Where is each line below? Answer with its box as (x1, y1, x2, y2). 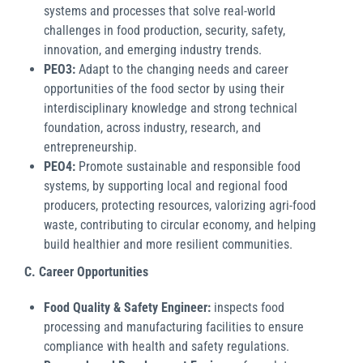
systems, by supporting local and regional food (44, 177, 288, 194)
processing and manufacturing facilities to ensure (44, 318, 304, 335)
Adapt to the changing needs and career (79, 61, 288, 77)
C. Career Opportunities (24, 263, 148, 280)
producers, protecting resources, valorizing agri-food (44, 197, 316, 213)
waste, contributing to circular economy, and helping (44, 216, 316, 233)
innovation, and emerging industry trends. (44, 41, 262, 58)
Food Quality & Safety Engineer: (44, 299, 214, 315)
